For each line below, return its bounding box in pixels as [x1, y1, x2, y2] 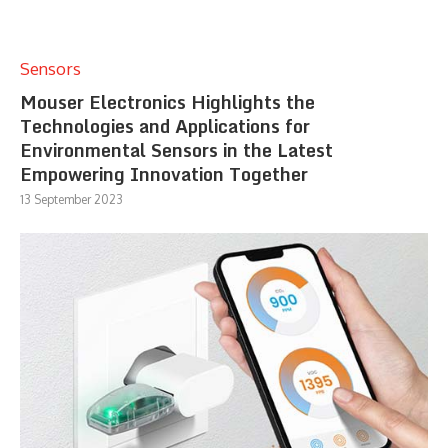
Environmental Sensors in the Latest [20, 134, 333, 165]
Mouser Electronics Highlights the [20, 86, 315, 117]
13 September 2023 [20, 191, 123, 207]
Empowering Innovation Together [20, 158, 308, 189]
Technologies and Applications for [20, 110, 310, 141]
